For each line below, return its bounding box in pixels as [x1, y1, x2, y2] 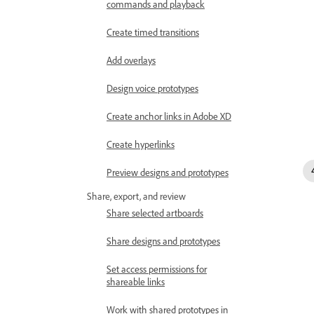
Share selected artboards [107, 207, 203, 219]
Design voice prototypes [107, 82, 198, 94]
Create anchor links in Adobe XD [107, 110, 231, 122]
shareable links [107, 275, 165, 287]
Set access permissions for [107, 263, 207, 275]
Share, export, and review [87, 190, 186, 202]
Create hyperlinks [107, 138, 175, 150]
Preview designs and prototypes [107, 166, 228, 178]
